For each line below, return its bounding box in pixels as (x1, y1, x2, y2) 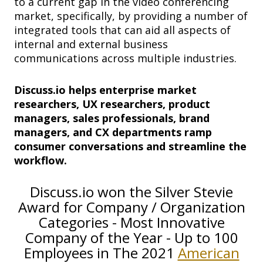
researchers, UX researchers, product (14, 97, 210, 112)
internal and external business (14, 37, 168, 52)
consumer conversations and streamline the (14, 139, 247, 154)
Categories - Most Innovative (38, 213, 225, 232)
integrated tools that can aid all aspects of (14, 23, 231, 38)
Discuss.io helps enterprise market (14, 83, 197, 97)
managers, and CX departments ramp (14, 125, 212, 140)
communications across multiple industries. (14, 51, 237, 66)
